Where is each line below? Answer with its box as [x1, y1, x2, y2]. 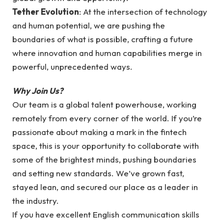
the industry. [12, 195, 59, 206]
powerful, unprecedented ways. [12, 61, 133, 72]
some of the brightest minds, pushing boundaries [12, 154, 196, 165]
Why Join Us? [12, 85, 63, 96]
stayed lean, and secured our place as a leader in [12, 181, 198, 192]
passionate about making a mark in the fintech [12, 126, 187, 137]
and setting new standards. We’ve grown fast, [12, 167, 184, 178]
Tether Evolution [12, 6, 79, 17]
